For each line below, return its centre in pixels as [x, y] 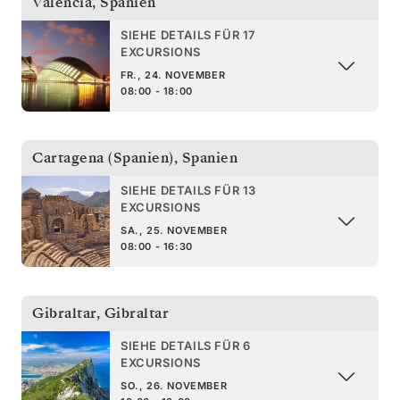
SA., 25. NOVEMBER [174, 230]
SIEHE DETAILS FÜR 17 [188, 34]
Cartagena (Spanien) [103, 158]
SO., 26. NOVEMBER [174, 385]
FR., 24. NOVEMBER [173, 75]
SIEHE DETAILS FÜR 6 [186, 345]
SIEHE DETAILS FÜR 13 [188, 190]
